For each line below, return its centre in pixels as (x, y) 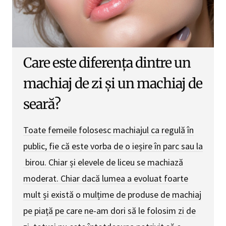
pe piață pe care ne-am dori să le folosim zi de (109, 210)
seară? (42, 104)
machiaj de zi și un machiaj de (113, 83)
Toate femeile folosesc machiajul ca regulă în (108, 130)
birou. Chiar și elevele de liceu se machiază (103, 162)
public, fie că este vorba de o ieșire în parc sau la (113, 146)
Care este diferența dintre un (107, 63)
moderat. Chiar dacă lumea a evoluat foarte (106, 178)
